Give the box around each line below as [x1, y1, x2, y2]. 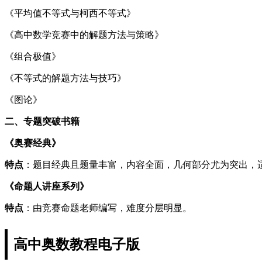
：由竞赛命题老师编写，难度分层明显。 [23, 202, 192, 213]
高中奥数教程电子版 [13, 236, 140, 252]
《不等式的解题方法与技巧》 [5, 73, 126, 83]
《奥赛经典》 [5, 137, 61, 148]
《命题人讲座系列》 [5, 181, 89, 191]
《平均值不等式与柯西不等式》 [5, 8, 136, 18]
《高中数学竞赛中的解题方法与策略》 [5, 29, 164, 40]
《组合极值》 [5, 51, 61, 61]
